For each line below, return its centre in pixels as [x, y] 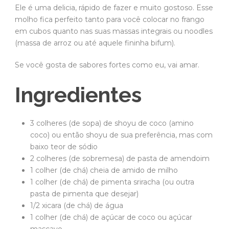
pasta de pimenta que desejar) [84, 193]
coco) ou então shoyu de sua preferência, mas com [121, 135]
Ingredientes [78, 95]
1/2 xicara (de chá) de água [77, 205]
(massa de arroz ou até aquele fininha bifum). [95, 43]
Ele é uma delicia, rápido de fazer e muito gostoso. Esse [114, 7]
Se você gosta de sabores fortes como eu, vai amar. [107, 65]
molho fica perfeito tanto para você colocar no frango [110, 19]
